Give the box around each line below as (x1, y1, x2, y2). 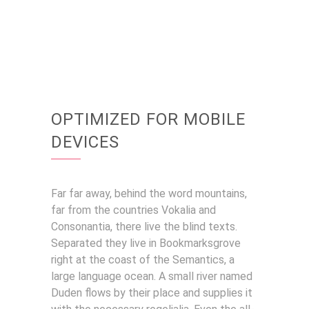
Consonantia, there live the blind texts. (51, 220, 237, 234)
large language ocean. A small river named (51, 270, 252, 283)
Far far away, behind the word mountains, (51, 187, 247, 201)
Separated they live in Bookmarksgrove (51, 237, 241, 250)
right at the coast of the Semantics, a (51, 253, 235, 267)
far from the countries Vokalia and (51, 203, 216, 217)
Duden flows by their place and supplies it (51, 286, 252, 300)
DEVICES (51, 132, 119, 152)
